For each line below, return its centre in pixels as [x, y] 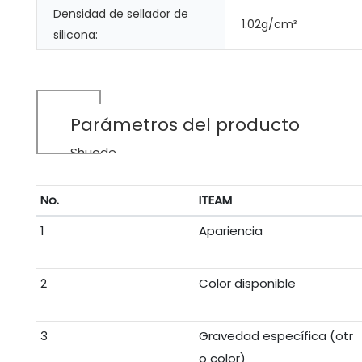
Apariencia [230, 231]
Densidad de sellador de [121, 14]
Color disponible [247, 284]
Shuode [93, 153]
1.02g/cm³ [269, 25]
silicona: [76, 35]
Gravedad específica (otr [276, 336]
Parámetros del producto [185, 125]
